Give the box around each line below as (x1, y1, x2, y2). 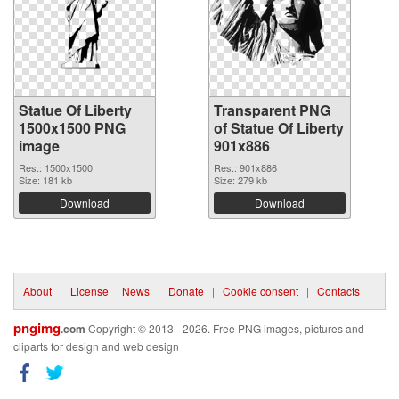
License (70, 283, 109, 298)
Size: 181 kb (19, 173, 72, 187)
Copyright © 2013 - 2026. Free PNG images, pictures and (85, 321, 364, 336)
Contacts (317, 283, 360, 298)
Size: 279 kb (214, 173, 267, 187)
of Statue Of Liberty (214, 118, 344, 138)
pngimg (13, 318, 61, 338)
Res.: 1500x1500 (19, 160, 93, 175)
